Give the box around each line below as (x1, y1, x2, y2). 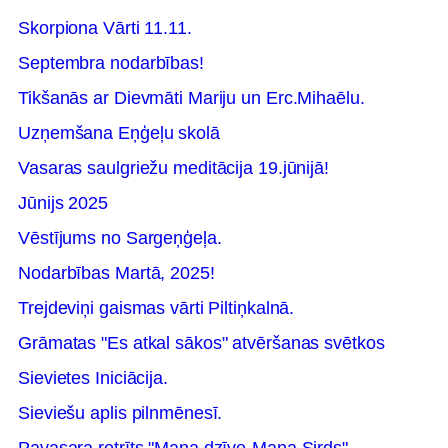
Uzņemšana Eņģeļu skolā (18, 123, 220, 143)
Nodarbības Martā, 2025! (18, 263, 215, 283)
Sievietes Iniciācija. (18, 368, 168, 388)
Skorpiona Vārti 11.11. (18, 18, 192, 38)
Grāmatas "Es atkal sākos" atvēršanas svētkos (18, 333, 385, 353)
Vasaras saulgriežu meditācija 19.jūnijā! (18, 158, 329, 178)
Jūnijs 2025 (18, 193, 108, 213)
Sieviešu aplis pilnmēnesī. (18, 403, 223, 423)
